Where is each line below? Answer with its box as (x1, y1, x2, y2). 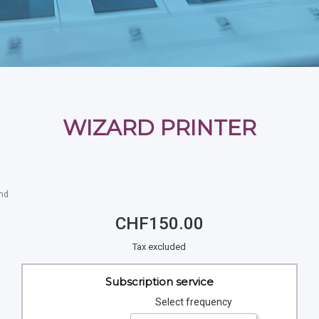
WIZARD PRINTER (62, 115, 256, 141)
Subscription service (105, 274, 214, 288)
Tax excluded (132, 241, 187, 252)
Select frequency (155, 296, 233, 308)
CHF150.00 (115, 214, 204, 234)
